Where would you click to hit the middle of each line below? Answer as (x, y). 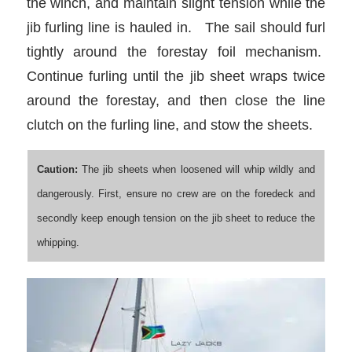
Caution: (57, 169)
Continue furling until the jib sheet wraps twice (176, 76)
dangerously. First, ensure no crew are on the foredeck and (176, 193)
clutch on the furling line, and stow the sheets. (169, 125)
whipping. (58, 242)
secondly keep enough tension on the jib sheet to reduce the (176, 218)
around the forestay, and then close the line (176, 101)
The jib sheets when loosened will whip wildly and (196, 169)
